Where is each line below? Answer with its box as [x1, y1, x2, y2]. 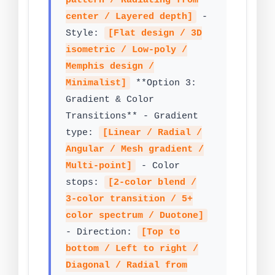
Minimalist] [66, 77, 126, 89]
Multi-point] [66, 160, 132, 172]
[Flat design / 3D [108, 28, 203, 39]
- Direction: [66, 227, 137, 238]
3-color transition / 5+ [66, 193, 193, 205]
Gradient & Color [66, 94, 154, 106]
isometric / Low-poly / [66, 44, 187, 56]
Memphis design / [66, 61, 154, 72]
